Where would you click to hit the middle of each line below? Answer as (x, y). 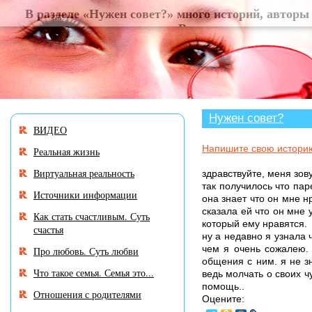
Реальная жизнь (67, 151)
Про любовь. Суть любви (86, 251)
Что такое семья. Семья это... (94, 273)
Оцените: (223, 299)
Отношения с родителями (87, 294)
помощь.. (223, 286)
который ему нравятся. (255, 224)
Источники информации (85, 195)
